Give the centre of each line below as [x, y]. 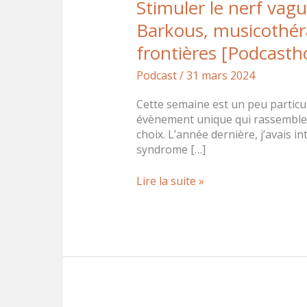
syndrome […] [171, 150]
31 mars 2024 [220, 76]
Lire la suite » [170, 181]
